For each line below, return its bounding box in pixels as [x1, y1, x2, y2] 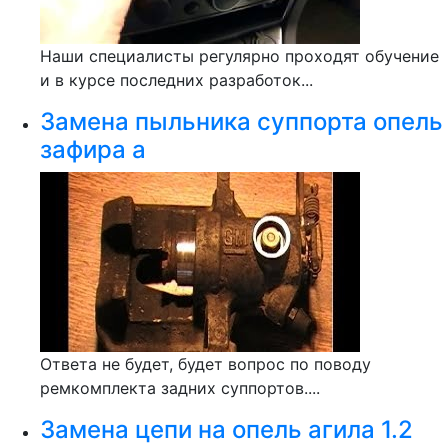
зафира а [40, 135, 146, 164]
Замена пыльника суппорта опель [40, 107, 443, 136]
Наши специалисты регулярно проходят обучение [40, 46, 439, 66]
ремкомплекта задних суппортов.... [40, 378, 320, 398]
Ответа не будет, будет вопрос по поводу [40, 354, 371, 374]
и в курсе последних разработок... [40, 70, 313, 90]
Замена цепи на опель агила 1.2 [40, 415, 413, 444]
